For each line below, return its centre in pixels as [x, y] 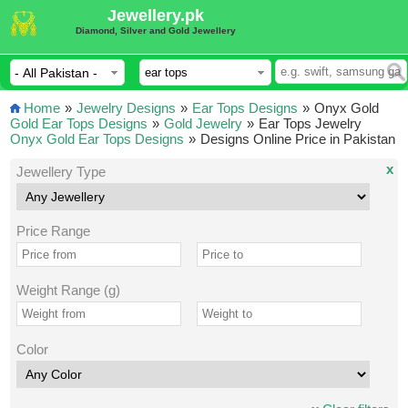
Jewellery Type [61, 172]
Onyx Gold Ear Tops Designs [97, 139]
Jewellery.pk [156, 15]
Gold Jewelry [204, 123]
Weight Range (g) [68, 290]
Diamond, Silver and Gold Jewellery [156, 31]
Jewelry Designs [127, 108]
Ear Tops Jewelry [311, 123]
